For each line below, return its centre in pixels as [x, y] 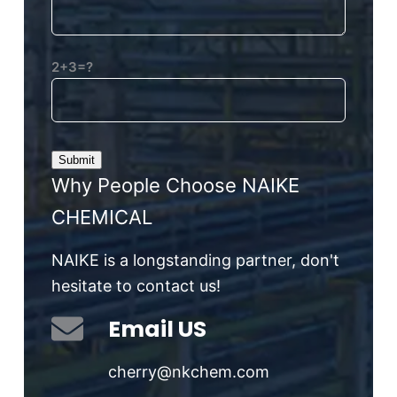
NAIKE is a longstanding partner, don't [195, 260]
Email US [157, 329]
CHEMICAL [101, 217]
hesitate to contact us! [136, 285]
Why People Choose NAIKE [175, 185]
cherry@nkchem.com [188, 371]
